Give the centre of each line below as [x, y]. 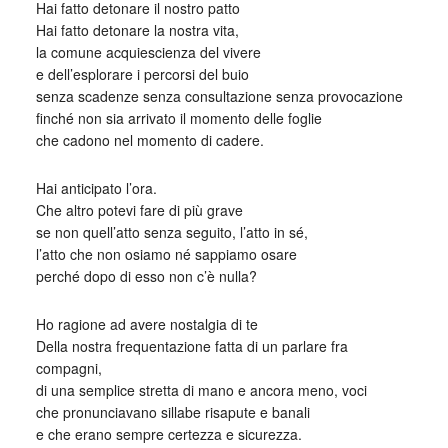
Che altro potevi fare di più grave [139, 210]
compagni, [68, 368]
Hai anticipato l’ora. [96, 188]
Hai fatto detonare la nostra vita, [137, 30]
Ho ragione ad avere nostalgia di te [146, 324]
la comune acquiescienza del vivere [148, 52]
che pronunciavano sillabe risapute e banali [172, 412]
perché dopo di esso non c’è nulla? [146, 276]
